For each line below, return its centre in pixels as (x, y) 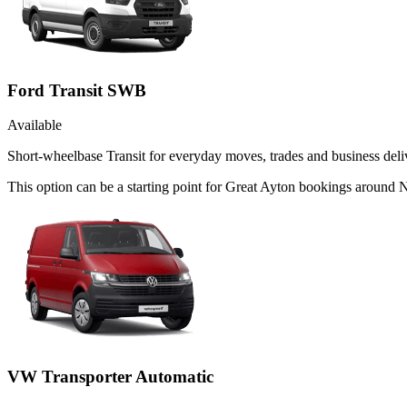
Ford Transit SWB (77, 90)
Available (35, 125)
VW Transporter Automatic (110, 377)
